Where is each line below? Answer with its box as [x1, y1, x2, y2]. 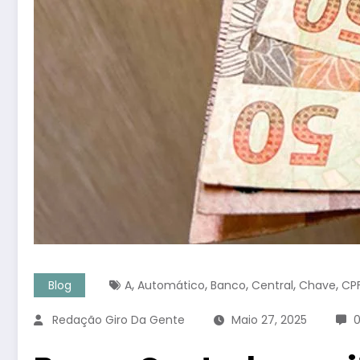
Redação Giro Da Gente [52, 311, 185, 328]
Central [252, 276, 293, 293]
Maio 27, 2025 [231, 311, 307, 328]
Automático [137, 276, 205, 293]
